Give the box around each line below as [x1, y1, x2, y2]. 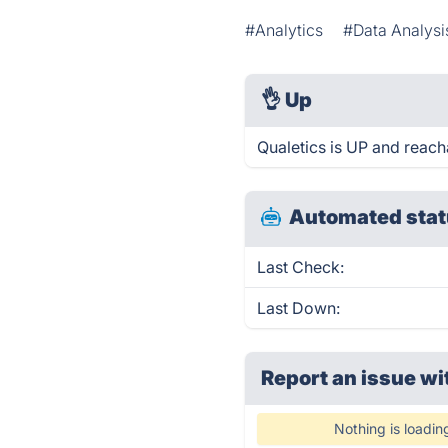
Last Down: [257, 298, 341, 318]
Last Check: [257, 257, 345, 277]
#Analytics [245, 20, 324, 40]
